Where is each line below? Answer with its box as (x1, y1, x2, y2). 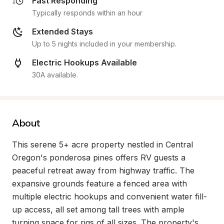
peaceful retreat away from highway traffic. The (12, 165, 194, 175)
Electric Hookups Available (32, 57, 137, 67)
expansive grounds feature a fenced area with (12, 178, 187, 188)
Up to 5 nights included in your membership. (32, 39, 176, 48)
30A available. (32, 70, 78, 79)
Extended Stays (32, 26, 93, 36)
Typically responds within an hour (32, 8, 142, 17)
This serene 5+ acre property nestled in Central (12, 139, 193, 149)
